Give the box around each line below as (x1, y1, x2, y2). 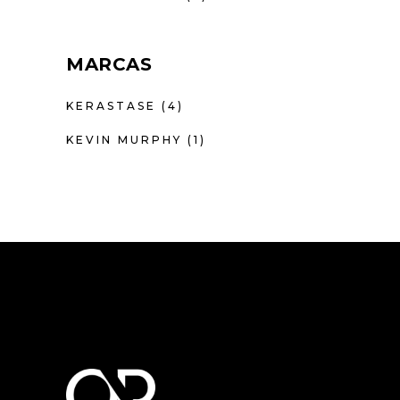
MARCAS (66, 54, 152, 75)
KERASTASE (66, 99, 156, 112)
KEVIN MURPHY (66, 133, 182, 146)
